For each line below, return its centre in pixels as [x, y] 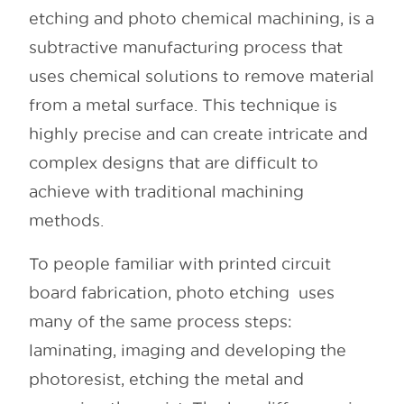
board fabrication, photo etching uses [182, 293]
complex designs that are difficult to [174, 163]
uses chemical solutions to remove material [202, 77]
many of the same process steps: [161, 322]
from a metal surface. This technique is [183, 106]
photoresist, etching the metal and [166, 380]
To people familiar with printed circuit [180, 264]
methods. [66, 221]
